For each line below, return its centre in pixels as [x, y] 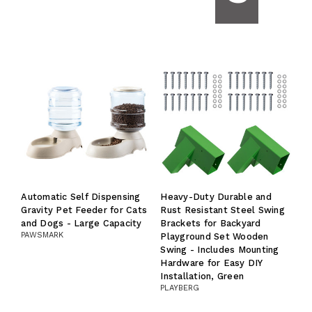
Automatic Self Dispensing [81, 196]
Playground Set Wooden [214, 236]
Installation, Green [202, 276]
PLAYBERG [180, 288]
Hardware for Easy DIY [212, 263]
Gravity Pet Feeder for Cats [84, 210]
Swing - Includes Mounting [220, 249]
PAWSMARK [42, 235]
